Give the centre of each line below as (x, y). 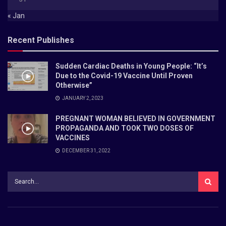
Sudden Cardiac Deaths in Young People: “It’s (131, 66)
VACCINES (73, 138)
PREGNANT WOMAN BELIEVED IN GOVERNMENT (135, 119)
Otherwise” (74, 86)
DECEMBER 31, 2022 (86, 151)
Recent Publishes (41, 40)
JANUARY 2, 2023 (82, 98)
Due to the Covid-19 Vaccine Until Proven (124, 76)
